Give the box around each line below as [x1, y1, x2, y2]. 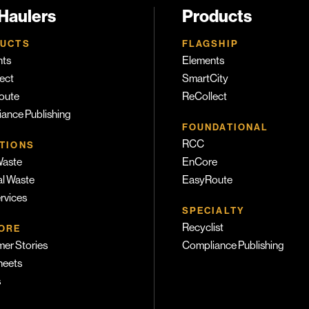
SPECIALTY [181, 204, 245, 217]
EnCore [181, 155, 217, 168]
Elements [181, 54, 224, 67]
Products [181, 6, 252, 26]
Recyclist [181, 221, 223, 234]
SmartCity [181, 72, 228, 85]
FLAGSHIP [181, 37, 239, 50]
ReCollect [181, 90, 227, 103]
